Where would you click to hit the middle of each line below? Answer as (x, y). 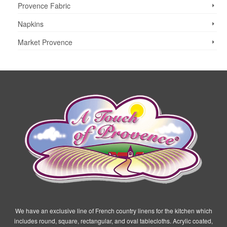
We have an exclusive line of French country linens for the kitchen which (113, 211)
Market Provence (45, 42)
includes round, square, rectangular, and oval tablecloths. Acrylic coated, (113, 221)
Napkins (31, 24)
